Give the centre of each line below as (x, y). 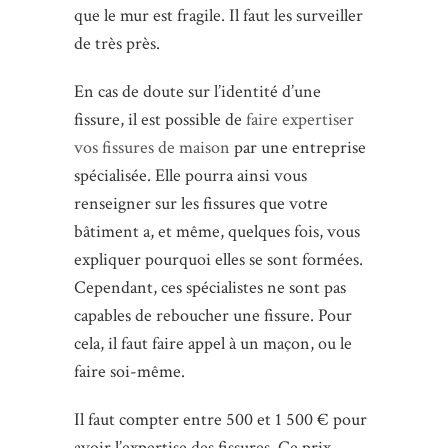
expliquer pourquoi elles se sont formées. (218, 260)
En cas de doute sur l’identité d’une (197, 92)
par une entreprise (298, 148)
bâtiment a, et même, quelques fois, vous (217, 232)
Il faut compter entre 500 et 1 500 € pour (220, 420)
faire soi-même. (129, 372)
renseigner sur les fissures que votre (201, 204)
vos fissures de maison (152, 148)
